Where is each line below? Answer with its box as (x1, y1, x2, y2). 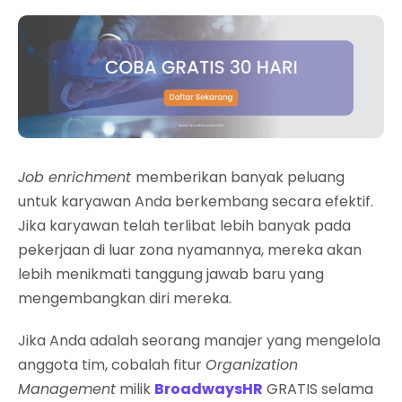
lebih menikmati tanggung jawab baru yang (18, 263, 324, 284)
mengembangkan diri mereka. (18, 287, 232, 309)
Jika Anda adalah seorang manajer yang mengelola (18, 329, 380, 351)
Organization (205, 354, 298, 375)
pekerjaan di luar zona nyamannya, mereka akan (18, 239, 362, 260)
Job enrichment (18, 166, 135, 188)
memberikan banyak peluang (135, 166, 345, 188)
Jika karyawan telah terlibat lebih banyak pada (18, 214, 351, 236)
